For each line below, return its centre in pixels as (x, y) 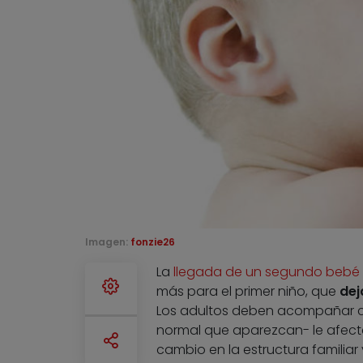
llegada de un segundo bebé (266, 272)
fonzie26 (152, 242)
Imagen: (107, 242)
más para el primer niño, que (248, 292)
